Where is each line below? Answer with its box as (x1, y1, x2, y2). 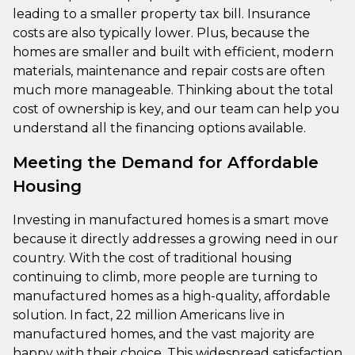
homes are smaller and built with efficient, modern (13, 44, 334, 59)
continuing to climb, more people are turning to (13, 269, 318, 284)
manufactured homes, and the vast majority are (13, 326, 315, 342)
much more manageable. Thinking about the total (13, 82, 334, 97)
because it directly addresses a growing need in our (13, 231, 338, 246)
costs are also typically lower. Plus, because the (13, 25, 310, 40)
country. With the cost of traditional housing (13, 250, 292, 265)
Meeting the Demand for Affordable (13, 152, 319, 172)
